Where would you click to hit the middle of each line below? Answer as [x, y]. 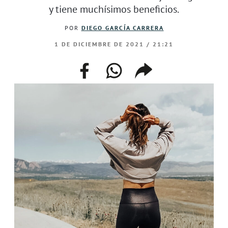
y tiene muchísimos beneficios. [114, 9]
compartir [159, 67]
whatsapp [129, 67]
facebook [98, 67]
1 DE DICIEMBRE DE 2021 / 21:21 [114, 44]
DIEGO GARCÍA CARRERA [122, 27]
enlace [151, 79]
